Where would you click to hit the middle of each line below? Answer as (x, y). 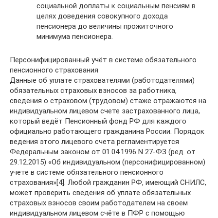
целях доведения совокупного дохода (102, 16)
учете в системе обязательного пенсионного (87, 172)
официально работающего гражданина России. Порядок (107, 131)
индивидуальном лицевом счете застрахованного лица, (105, 111)
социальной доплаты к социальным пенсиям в (116, 6)
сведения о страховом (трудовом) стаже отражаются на (108, 100)
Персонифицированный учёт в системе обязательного (103, 60)
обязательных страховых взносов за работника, (93, 90)
